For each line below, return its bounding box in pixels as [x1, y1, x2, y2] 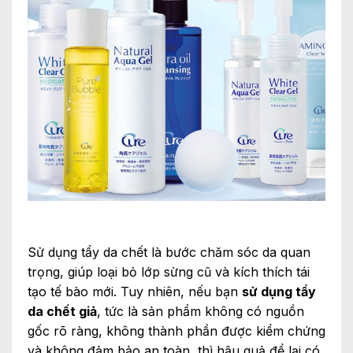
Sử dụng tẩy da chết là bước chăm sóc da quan [28, 244, 310, 261]
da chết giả [28, 303, 97, 320]
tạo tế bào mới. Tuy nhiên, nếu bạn [28, 284, 242, 300]
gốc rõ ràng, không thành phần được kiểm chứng [28, 323, 325, 340]
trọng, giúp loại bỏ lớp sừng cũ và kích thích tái [28, 264, 310, 281]
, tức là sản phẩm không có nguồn [97, 303, 304, 320]
